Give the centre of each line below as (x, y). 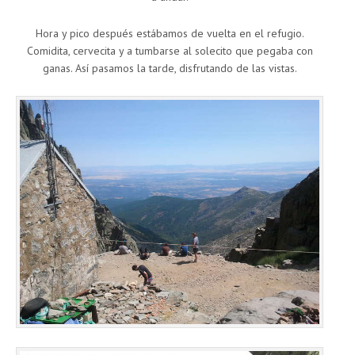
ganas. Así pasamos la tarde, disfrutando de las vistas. (170, 68)
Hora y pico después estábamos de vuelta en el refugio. (170, 33)
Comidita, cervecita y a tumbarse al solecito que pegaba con (170, 50)
